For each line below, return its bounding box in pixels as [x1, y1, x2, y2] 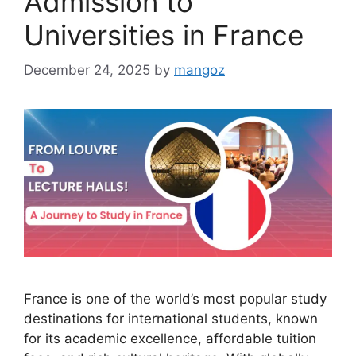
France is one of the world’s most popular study [24, 291, 327, 308]
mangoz [174, 62, 225, 79]
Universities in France [24, 17, 304, 52]
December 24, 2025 [24, 62, 150, 79]
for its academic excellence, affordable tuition [24, 331, 316, 347]
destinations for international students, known [24, 311, 318, 327]
